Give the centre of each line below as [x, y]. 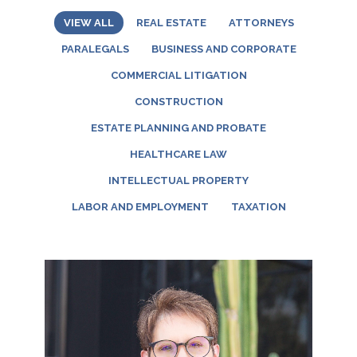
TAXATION [258, 207]
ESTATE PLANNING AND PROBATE [178, 128]
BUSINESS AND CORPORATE [224, 49]
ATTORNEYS [261, 23]
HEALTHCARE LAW [178, 154]
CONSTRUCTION [178, 102]
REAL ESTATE [171, 23]
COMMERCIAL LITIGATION [178, 75]
